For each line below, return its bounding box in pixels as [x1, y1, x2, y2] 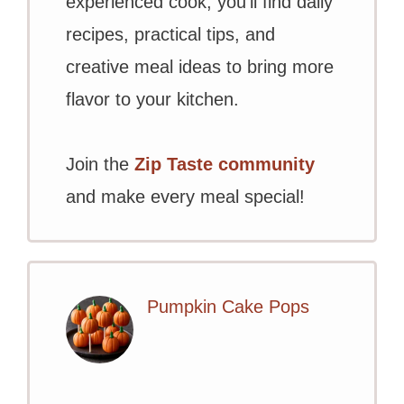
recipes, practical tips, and [66, 24, 275, 45]
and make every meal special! [66, 187, 305, 207]
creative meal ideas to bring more [66, 57, 334, 78]
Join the [66, 154, 134, 175]
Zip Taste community [134, 154, 315, 175]
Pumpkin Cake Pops [147, 297, 309, 317]
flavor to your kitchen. [66, 89, 239, 110]
